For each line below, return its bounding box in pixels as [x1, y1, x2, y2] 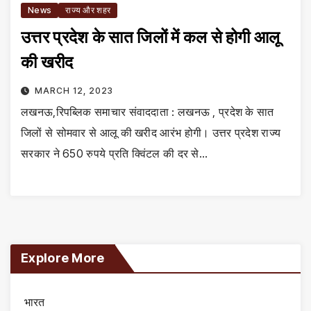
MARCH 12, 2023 [34, 85, 113, 96]
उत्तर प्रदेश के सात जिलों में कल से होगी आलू [21, 26, 280, 47]
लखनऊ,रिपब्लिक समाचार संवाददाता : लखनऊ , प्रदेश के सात [21, 104, 274, 119]
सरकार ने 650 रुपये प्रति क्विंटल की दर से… [21, 146, 208, 160]
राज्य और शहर [65, 4, 111, 15]
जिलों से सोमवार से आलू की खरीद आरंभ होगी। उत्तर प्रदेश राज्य [21, 125, 281, 140]
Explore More [21, 250, 105, 265]
